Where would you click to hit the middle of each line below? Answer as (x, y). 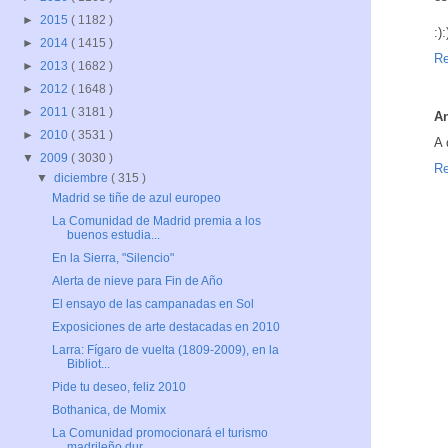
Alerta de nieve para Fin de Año (137, 281)
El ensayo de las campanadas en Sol (152, 304)
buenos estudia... (113, 235)
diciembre (83, 178)
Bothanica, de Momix (108, 410)
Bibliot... (88, 364)
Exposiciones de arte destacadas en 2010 (165, 327)
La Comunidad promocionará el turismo (159, 433)
